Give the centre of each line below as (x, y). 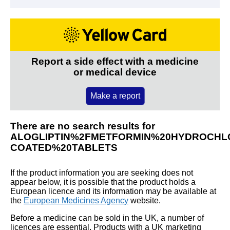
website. (145, 200)
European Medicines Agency (76, 200)
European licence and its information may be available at (113, 191)
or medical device (115, 72)
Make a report (115, 95)
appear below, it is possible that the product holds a (103, 182)
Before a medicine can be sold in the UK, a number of (107, 218)
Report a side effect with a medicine (115, 61)
